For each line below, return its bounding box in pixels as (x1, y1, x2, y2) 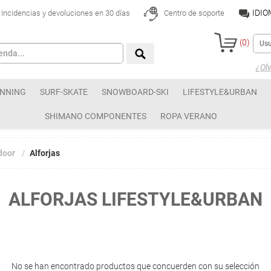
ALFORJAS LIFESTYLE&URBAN (8, 189, 263, 210)
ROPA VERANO (160, 111, 217, 121)
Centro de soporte (162, 8, 224, 18)
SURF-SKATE (40, 87, 88, 97)
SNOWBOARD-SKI (102, 87, 169, 97)
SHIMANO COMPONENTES (45, 111, 146, 121)
